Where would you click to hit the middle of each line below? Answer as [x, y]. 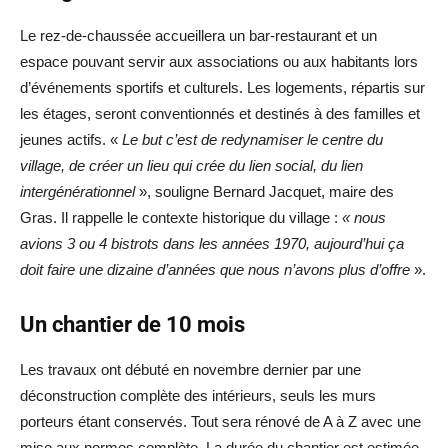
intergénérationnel [77, 191]
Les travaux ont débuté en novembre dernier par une [190, 369]
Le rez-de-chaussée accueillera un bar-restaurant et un [198, 35]
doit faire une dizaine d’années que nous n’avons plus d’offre [215, 269]
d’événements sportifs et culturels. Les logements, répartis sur [222, 87]
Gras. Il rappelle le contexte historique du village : [181, 217]
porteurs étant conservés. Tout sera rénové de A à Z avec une [220, 421]
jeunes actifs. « [71, 139]
